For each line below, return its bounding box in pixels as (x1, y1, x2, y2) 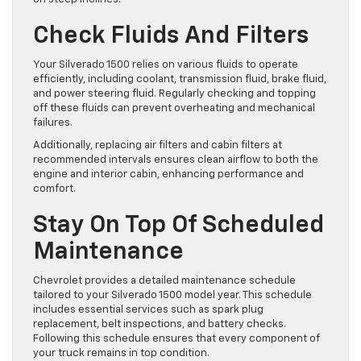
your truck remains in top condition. (33, 348, 210, 359)
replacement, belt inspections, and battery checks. (33, 319, 286, 330)
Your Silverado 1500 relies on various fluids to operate (33, 60, 298, 71)
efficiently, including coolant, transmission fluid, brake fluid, (33, 74, 326, 85)
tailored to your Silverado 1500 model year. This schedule (33, 290, 312, 301)
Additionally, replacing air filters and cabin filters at (33, 140, 282, 151)
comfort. (33, 184, 76, 195)
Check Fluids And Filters (33, 24, 309, 49)
